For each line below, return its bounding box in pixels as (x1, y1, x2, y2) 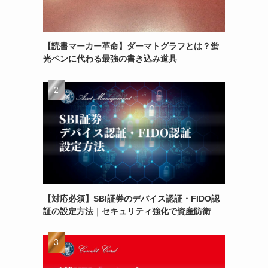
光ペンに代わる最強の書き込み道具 (43, 53, 177, 63)
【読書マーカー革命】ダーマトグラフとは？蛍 (43, 41, 219, 51)
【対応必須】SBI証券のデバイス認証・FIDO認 (43, 193, 220, 203)
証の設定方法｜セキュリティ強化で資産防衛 (43, 206, 211, 216)
